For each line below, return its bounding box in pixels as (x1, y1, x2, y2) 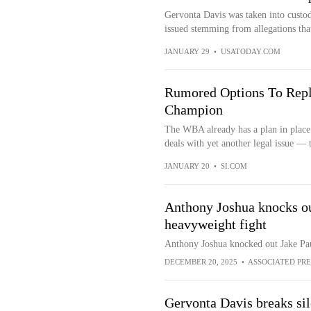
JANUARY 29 (164, 47, 210, 56)
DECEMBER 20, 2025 (164, 258, 237, 266)
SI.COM (220, 162, 247, 170)
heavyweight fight (164, 217, 267, 232)
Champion (164, 102, 223, 117)
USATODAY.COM (220, 47, 280, 56)
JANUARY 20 (164, 162, 210, 170)
